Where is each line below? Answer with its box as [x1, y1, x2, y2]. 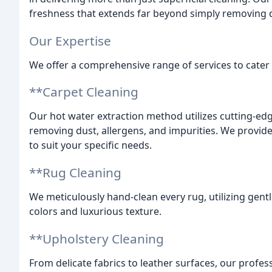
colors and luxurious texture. [29, 205, 161, 219]
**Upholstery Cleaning [29, 229, 164, 247]
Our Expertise [29, 32, 111, 49]
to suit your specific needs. [29, 138, 152, 152]
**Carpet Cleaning [29, 83, 138, 101]
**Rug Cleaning [29, 164, 121, 182]
